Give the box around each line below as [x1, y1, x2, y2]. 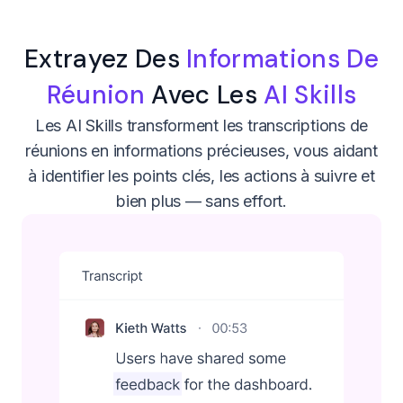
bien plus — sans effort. [116, 191, 287, 210]
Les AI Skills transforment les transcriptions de [34, 115, 369, 135]
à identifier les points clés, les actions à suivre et [28, 166, 375, 185]
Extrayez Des [24, 41, 187, 76]
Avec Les [145, 77, 264, 112]
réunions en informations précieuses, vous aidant [25, 140, 378, 160]
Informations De [186, 41, 379, 76]
